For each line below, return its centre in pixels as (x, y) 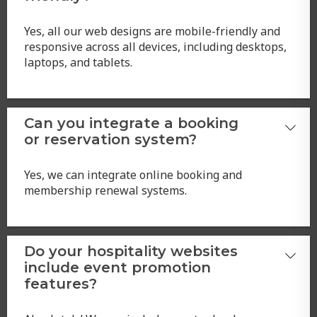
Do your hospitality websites (131, 250)
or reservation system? (110, 139)
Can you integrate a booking (131, 123)
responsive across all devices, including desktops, (155, 46)
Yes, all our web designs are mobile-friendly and (152, 31)
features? (60, 283)
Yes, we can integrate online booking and (133, 174)
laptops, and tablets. (78, 62)
